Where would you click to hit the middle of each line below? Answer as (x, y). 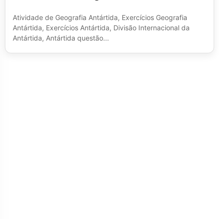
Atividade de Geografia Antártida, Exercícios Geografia (100, 18)
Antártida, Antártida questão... (61, 38)
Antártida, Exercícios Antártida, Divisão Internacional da (101, 28)
